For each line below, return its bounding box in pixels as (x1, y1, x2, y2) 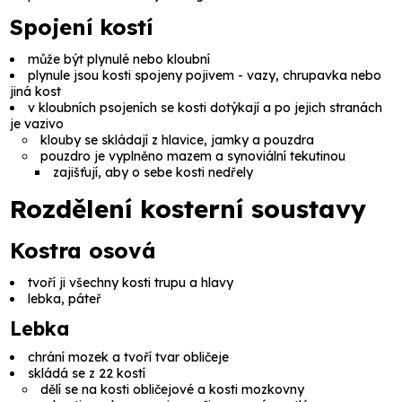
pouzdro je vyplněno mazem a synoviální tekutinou (40, 148, 346, 165)
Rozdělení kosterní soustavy (10, 193, 367, 225)
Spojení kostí (10, 13, 153, 41)
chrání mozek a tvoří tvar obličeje (28, 349, 230, 366)
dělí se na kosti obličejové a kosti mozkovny (40, 381, 305, 398)
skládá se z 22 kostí (28, 365, 146, 382)
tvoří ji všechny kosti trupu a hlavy (28, 275, 234, 292)
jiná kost (10, 83, 62, 100)
